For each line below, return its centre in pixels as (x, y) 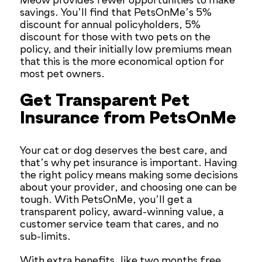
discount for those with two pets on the (116, 38)
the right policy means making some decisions (129, 176)
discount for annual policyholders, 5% (111, 25)
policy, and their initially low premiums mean (126, 50)
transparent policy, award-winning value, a (122, 213)
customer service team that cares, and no (120, 225)
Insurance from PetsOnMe (128, 119)
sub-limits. (46, 237)
